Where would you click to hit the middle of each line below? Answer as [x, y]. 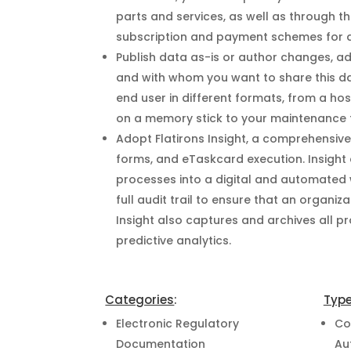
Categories [140, 300]
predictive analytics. [174, 241]
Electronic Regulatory [178, 324]
